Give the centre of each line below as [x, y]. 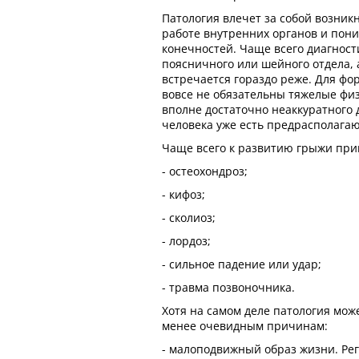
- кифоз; [184, 194]
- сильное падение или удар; [242, 264]
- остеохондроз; [205, 171]
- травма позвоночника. [228, 287]
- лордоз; [186, 241]
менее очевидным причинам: [245, 326]
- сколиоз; [189, 218]
